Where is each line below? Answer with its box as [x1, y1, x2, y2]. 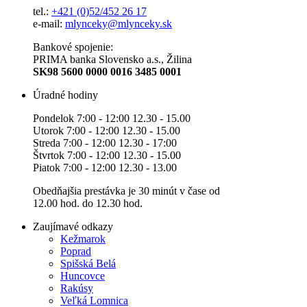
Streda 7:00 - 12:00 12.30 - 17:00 [33, 136, 177, 149]
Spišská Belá [60, 257, 116, 269]
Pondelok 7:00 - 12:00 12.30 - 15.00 [33, 112, 191, 124]
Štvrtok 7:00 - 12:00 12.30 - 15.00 [33, 149, 181, 161]
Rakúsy [60, 282, 93, 294]
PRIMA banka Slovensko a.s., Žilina [33, 53, 192, 65]
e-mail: [33, 17, 65, 29]
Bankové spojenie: [33, 40, 113, 53]
